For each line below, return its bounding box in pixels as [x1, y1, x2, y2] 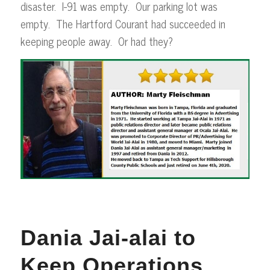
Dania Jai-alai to [20, 225, 196, 251]
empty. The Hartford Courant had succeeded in [20, 14, 225, 33]
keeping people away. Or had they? [20, 31, 176, 50]
